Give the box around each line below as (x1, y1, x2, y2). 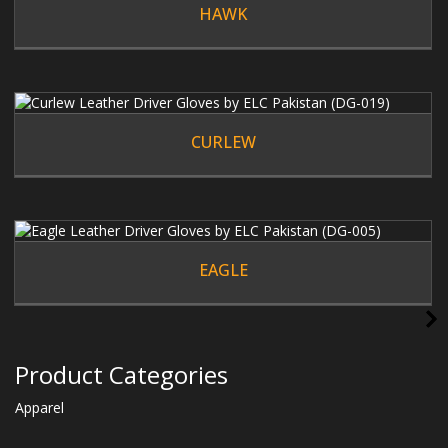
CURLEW (190, 131, 256, 154)
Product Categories (15, 357, 228, 391)
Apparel (15, 397, 64, 417)
